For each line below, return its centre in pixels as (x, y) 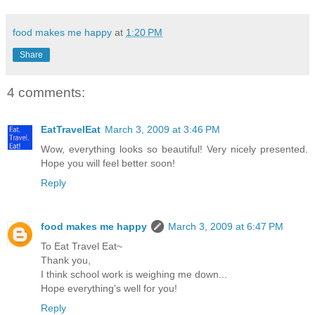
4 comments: (46, 93)
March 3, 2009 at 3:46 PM (162, 129)
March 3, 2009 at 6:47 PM (226, 226)
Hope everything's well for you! (109, 288)
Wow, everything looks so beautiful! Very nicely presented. (174, 149)
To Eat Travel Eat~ (82, 246)
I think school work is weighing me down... (134, 274)
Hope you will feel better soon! (108, 163)
